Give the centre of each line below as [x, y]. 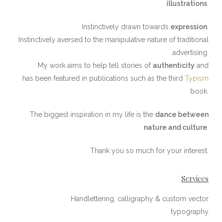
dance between [182, 115]
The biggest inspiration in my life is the [93, 115]
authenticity [174, 66]
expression [189, 27]
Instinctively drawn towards [126, 27]
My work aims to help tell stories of [95, 66]
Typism [197, 79]
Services [195, 179]
